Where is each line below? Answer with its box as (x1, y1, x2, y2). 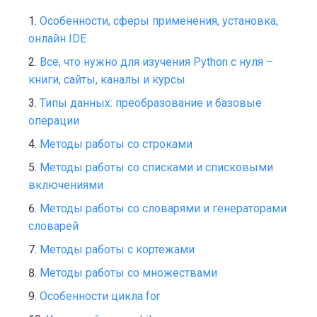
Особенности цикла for (40, 289, 160, 304)
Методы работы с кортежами (40, 243, 195, 257)
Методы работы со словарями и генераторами (40, 202, 287, 216)
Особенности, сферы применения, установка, (40, 14, 278, 28)
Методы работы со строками (40, 137, 192, 151)
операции (28, 114, 79, 128)
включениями (28, 178, 103, 192)
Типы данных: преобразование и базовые (40, 96, 262, 110)
